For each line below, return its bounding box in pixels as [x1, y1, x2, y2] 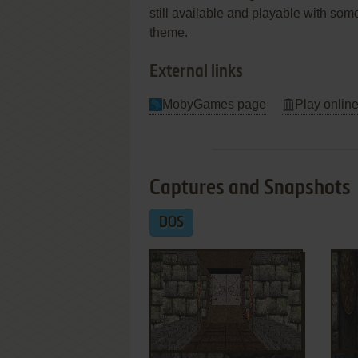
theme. [149, 26, 188, 39]
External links [149, 63, 243, 81]
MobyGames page [162, 97, 266, 111]
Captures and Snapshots [149, 178, 351, 199]
